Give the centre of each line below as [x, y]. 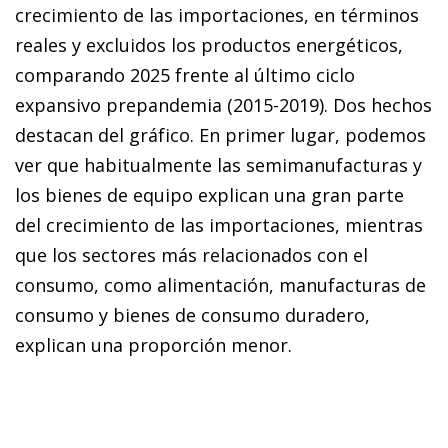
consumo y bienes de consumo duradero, [192, 314]
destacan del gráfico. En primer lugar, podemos [220, 134]
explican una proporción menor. [153, 344]
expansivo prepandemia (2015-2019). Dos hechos [223, 104]
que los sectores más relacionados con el [191, 254]
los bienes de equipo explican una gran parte [209, 194]
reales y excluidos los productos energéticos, [209, 44]
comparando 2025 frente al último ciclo [185, 74]
